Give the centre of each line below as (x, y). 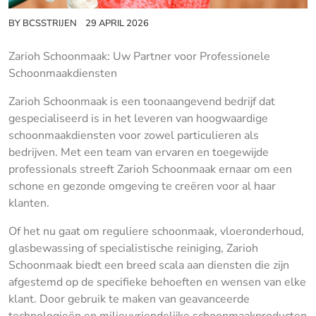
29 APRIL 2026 (117, 23)
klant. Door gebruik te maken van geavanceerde (129, 299)
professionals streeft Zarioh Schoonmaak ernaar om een (150, 169)
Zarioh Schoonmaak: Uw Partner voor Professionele (139, 56)
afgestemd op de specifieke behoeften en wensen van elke (157, 282)
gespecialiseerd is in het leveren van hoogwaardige (138, 118)
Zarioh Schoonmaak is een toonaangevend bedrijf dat (142, 101)
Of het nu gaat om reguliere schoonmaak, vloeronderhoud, (156, 231)
